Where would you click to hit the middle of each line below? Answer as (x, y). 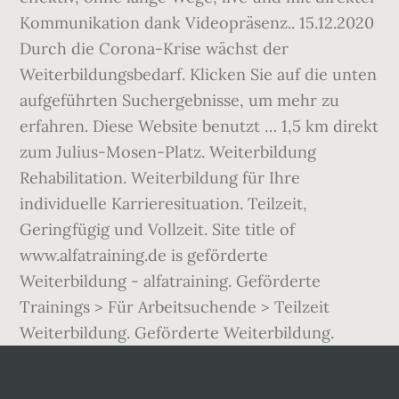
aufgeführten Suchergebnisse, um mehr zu (180, 100)
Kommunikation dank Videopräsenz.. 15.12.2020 (197, 23)
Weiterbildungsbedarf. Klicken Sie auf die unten (199, 74)
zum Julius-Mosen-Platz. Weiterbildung (168, 152)
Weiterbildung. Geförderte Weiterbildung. (177, 333)
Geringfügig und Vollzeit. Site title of (158, 229)
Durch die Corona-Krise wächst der (155, 49)
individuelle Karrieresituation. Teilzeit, (164, 204)
